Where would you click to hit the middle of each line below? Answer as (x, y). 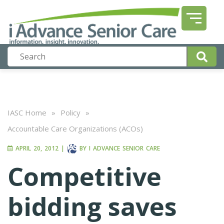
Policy (70, 112)
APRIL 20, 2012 (36, 148)
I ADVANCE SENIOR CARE (124, 148)
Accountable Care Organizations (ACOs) (75, 128)
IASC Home (27, 112)
